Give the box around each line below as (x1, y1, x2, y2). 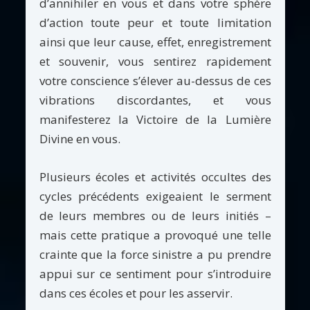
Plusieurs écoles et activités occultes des (39, 168, 271, 185)
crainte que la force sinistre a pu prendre (39, 246, 271, 262)
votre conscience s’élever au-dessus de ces (39, 73, 271, 89)
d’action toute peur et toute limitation (39, 15, 271, 31)
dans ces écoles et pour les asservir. (39, 284, 232, 301)
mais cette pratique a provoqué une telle (39, 226, 271, 243)
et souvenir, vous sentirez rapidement (39, 53, 271, 70)
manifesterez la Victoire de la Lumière (39, 111, 271, 128)
